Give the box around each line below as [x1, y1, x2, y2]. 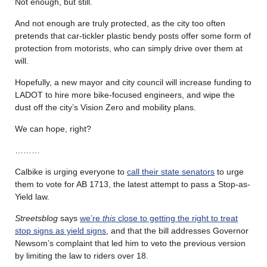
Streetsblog [15, 213, 58, 223]
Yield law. [15, 191, 49, 201]
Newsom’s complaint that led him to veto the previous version [15, 238, 246, 248]
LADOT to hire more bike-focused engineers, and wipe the [15, 89, 235, 100]
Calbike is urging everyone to [15, 166, 127, 176]
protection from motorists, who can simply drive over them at [15, 43, 243, 53]
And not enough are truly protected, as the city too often [15, 18, 225, 28]
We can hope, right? [15, 123, 91, 133]
